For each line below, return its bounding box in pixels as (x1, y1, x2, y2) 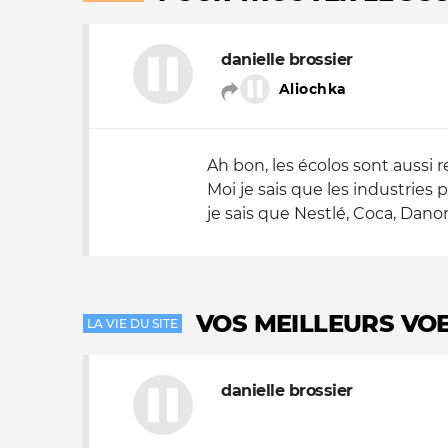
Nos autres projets (120, 28, 295, 51)
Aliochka (279, 80, 347, 98)
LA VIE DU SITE (87, 316, 178, 331)
